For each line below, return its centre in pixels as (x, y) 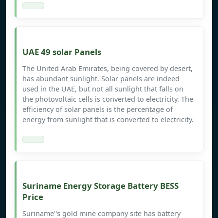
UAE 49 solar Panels (62, 52)
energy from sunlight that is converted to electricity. (108, 120)
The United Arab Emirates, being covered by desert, (108, 69)
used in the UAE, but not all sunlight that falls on (103, 89)
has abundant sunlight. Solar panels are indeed (101, 79)
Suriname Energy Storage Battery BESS (100, 186)
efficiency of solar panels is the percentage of (98, 109)
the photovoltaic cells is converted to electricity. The (108, 99)
